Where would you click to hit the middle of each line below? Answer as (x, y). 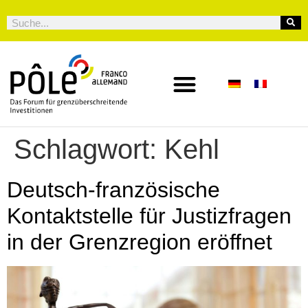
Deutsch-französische (113, 190)
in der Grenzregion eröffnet (140, 242)
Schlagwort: (89, 150)
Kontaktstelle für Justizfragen (149, 216)
